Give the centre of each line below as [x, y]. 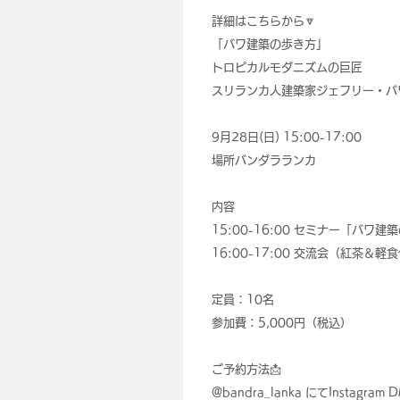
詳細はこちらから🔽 [263, 21]
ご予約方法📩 [246, 369]
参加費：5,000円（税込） [281, 323]
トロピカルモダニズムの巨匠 [287, 67]
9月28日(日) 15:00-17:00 [286, 137]
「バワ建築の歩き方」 [269, 44]
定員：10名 [242, 300]
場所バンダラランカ [263, 160]
